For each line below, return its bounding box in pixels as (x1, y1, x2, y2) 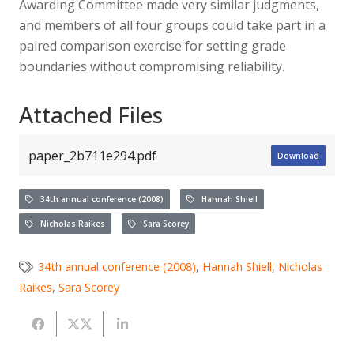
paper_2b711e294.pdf (28, 146, 156, 164)
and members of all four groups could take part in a (19, 16, 326, 34)
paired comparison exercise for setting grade (19, 36, 286, 55)
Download (277, 150, 319, 162)
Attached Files (19, 99, 163, 130)
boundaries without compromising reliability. (19, 57, 284, 75)
